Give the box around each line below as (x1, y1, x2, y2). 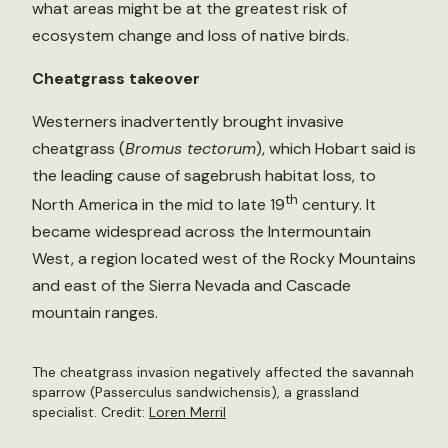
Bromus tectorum (125, 138, 256, 159)
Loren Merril (149, 403, 226, 422)
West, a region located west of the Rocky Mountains (32, 248, 416, 270)
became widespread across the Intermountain (32, 221, 371, 243)
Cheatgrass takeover (32, 68, 200, 89)
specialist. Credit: (32, 403, 149, 422)
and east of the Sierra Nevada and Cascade (32, 275, 351, 297)
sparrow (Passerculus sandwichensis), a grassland (32, 383, 359, 402)
